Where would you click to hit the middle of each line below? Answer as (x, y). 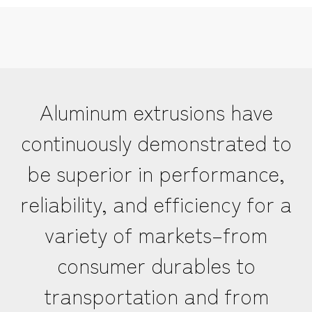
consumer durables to (156, 264)
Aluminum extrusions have (156, 111)
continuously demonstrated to (156, 142)
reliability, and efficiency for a (156, 203)
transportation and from (156, 295)
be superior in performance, (156, 172)
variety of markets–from (156, 234)
